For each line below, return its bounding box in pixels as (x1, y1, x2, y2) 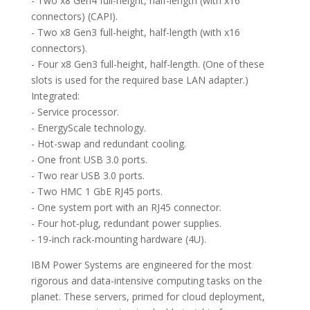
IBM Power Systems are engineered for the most (30, 258, 252, 272)
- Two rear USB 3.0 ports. (30, 169, 145, 183)
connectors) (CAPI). (30, 10, 118, 24)
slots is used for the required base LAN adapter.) (30, 73, 248, 87)
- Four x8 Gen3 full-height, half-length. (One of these (30, 57, 264, 71)
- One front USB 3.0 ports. (30, 153, 147, 167)
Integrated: (30, 89, 80, 103)
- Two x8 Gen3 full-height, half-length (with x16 (30, 26, 240, 39)
